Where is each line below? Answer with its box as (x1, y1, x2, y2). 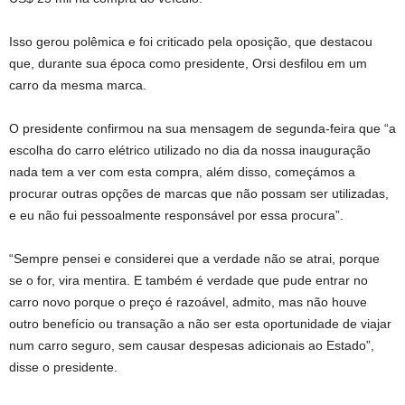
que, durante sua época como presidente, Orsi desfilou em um (9, 55, 367, 71)
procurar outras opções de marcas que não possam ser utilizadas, (9, 185, 389, 201)
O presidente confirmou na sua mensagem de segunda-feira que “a (9, 120, 396, 136)
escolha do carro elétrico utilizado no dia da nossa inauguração (9, 142, 371, 157)
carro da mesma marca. (9, 77, 146, 92)
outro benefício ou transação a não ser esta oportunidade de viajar (9, 316, 391, 331)
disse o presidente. (9, 359, 118, 374)
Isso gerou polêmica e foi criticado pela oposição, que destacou (9, 33, 372, 49)
